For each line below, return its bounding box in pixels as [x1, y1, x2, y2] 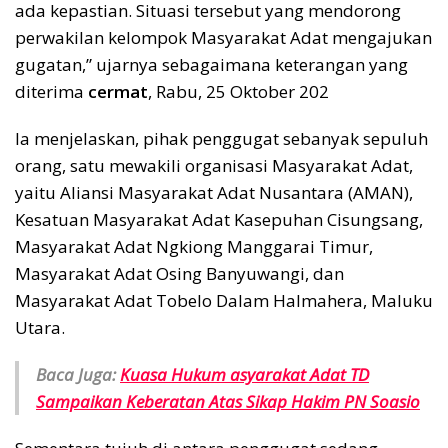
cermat [88, 79, 148, 103]
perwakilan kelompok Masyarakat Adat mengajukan [15, 25, 432, 49]
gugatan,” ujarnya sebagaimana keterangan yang [15, 52, 408, 76]
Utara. [15, 315, 65, 339]
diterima [15, 79, 88, 103]
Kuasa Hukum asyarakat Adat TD [120, 362, 369, 386]
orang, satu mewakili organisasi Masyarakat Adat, [15, 153, 413, 177]
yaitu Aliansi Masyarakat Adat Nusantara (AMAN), [15, 180, 413, 204]
